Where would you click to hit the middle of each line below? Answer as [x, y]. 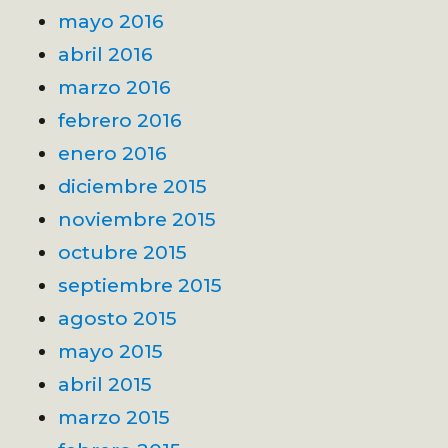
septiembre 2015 [140, 285]
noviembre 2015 [137, 219]
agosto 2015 [118, 318]
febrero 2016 [120, 120]
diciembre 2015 [133, 186]
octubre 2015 [123, 252]
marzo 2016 [115, 87]
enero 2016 [113, 153]
